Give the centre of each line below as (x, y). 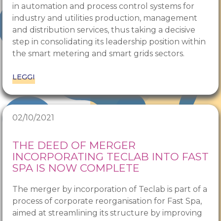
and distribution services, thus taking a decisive (104, 30)
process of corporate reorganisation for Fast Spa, (107, 201)
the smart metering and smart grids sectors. (98, 54)
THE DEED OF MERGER (74, 146)
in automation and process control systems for (103, 6)
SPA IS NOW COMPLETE (76, 168)
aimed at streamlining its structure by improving (107, 213)
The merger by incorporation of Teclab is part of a (110, 189)
